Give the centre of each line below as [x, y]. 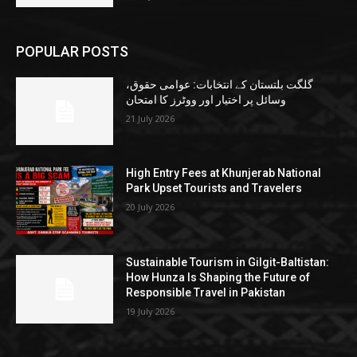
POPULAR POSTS [72, 51]
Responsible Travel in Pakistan [206, 293]
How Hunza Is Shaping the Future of [218, 278]
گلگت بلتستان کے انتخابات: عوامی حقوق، [220, 84]
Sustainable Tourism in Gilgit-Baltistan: [228, 263]
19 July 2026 [151, 312]
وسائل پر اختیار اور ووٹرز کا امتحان [206, 99]
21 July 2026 [151, 118]
